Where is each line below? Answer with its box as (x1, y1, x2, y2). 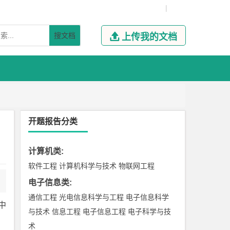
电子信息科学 (126, 193, 169, 201)
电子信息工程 (83, 207, 126, 216)
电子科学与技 (128, 207, 171, 216)
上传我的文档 (121, 32, 177, 42)
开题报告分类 (28, 117, 78, 126)
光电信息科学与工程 (59, 193, 124, 201)
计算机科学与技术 (59, 162, 117, 170)
